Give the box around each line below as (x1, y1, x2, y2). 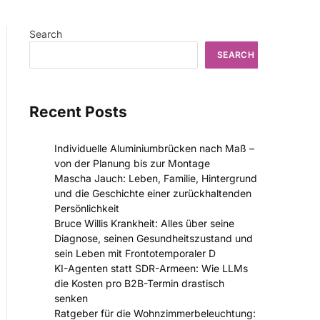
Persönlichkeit (54, 202, 119, 215)
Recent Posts (29, 103, 127, 121)
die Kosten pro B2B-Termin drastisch (54, 277, 224, 290)
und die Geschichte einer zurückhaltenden (54, 187, 251, 200)
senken (54, 292, 88, 305)
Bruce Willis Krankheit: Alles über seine (54, 217, 234, 230)
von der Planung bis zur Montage (54, 157, 210, 170)
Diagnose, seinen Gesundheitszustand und (54, 232, 253, 245)
